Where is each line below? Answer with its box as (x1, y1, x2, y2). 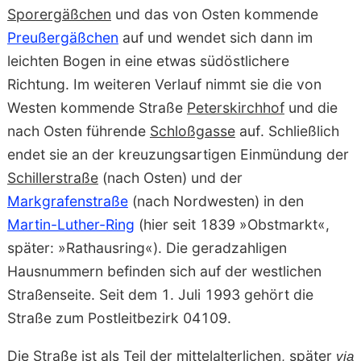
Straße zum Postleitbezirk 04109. (6, 309, 231, 327)
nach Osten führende (6, 122, 150, 140)
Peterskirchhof (186, 99, 284, 117)
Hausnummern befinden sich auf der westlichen (6, 263, 322, 280)
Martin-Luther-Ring (6, 216, 135, 234)
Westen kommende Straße (6, 99, 187, 117)
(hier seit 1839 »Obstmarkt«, (134, 216, 330, 234)
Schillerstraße (6, 169, 98, 187)
